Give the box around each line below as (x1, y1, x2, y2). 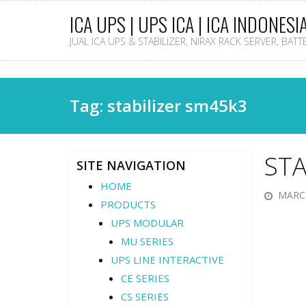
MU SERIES (121, 234, 173, 248)
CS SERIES (121, 290, 169, 303)
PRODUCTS (100, 197, 156, 211)
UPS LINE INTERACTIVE (111, 253, 224, 266)
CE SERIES (121, 271, 169, 285)
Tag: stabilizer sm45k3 (70, 94, 247, 117)
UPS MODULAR (111, 216, 184, 229)
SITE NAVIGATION (76, 157, 186, 173)
